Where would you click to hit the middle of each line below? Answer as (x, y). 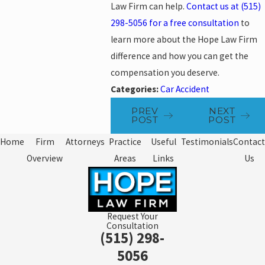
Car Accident (185, 89)
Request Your (132, 216)
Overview (45, 159)
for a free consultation (193, 22)
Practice (125, 142)
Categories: (136, 89)
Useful (163, 142)
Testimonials (207, 142)
